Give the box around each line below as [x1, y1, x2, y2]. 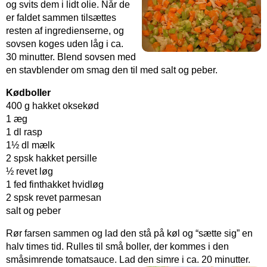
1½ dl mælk [6, 139, 55, 150]
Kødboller [6, 87, 51, 98]
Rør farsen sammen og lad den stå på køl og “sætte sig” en [6, 228, 253, 238]
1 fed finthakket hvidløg [6, 179, 104, 190]
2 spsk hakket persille [6, 153, 97, 163]
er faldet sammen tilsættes [6, 12, 116, 23]
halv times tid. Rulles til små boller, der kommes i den [6, 241, 229, 252]
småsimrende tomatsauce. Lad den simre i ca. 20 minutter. [6, 254, 250, 265]
